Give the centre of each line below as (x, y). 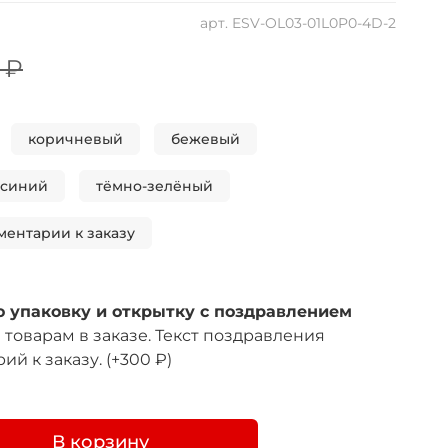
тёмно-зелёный (154, 186)
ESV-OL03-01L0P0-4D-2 (314, 23)
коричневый (75, 139)
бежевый (205, 139)
